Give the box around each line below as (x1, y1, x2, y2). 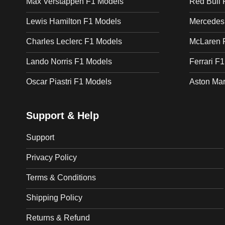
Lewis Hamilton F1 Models (26, 17, 121, 26)
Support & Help (26, 110, 99, 122)
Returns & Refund (26, 213, 90, 222)
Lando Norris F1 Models (26, 57, 112, 66)
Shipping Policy (26, 193, 82, 202)
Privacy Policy (26, 153, 77, 162)
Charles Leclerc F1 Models (26, 37, 122, 46)
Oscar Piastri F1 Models (26, 77, 111, 86)
